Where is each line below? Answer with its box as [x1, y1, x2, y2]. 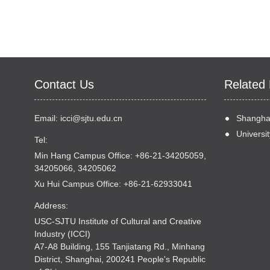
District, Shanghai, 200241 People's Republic [34, 254, 206, 264]
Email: [34, 113, 60, 123]
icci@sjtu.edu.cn [60, 113, 122, 123]
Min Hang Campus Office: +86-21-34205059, [34, 151, 206, 160]
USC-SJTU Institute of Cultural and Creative [34, 216, 201, 226]
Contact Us [34, 78, 94, 91]
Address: [34, 201, 68, 210]
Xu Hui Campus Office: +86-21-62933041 [34, 179, 192, 189]
